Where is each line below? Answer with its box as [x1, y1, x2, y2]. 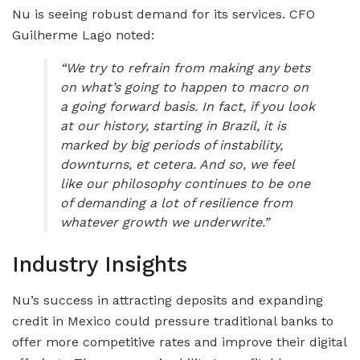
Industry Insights [12, 252, 187, 278]
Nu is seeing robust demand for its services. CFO [12, 6, 315, 22]
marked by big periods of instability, [60, 137, 283, 153]
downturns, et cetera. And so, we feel [60, 156, 294, 172]
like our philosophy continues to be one [60, 175, 310, 191]
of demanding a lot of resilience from [60, 194, 292, 211]
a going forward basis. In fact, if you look [60, 98, 315, 114]
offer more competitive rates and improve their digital [12, 333, 346, 350]
